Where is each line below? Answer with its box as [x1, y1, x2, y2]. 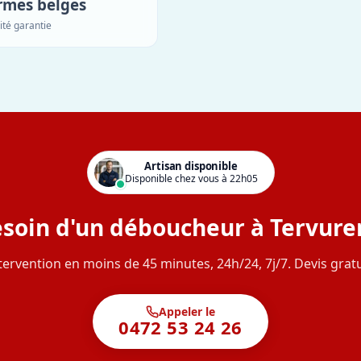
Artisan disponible [144, 159, 238, 174]
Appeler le [158, 303, 215, 319]
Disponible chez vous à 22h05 [124, 172, 258, 186]
